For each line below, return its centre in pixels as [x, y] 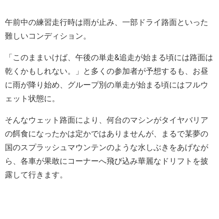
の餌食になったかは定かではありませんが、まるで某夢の [107, 134]
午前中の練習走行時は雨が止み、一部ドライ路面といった [107, 22]
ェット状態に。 [32, 99]
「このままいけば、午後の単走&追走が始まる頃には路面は [109, 57]
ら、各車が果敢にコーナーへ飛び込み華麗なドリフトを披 [107, 161]
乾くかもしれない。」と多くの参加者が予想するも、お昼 [107, 71]
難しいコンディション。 [48, 36]
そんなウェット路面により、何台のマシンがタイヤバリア [107, 120]
